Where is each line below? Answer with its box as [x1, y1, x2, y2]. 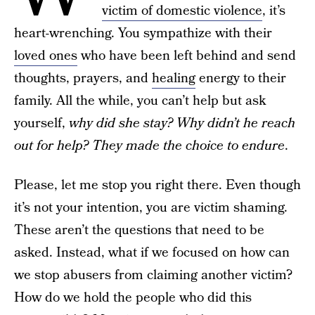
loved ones [14, 46, 77, 65]
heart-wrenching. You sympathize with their [14, 24, 272, 43]
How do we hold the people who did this [14, 288, 252, 307]
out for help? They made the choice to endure [14, 136, 285, 155]
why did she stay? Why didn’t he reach [69, 114, 295, 133]
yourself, [14, 114, 69, 133]
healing [152, 69, 195, 88]
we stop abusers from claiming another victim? [14, 266, 292, 285]
